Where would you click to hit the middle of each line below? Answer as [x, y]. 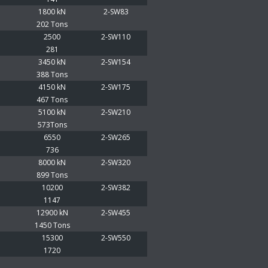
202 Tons [52, 24]
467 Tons [52, 100]
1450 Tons [52, 225]
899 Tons [52, 175]
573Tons [52, 125]
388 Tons [52, 74]
